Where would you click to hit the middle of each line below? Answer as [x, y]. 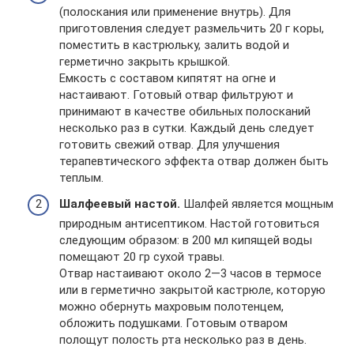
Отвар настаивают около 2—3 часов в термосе [190, 273]
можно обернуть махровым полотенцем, [171, 307]
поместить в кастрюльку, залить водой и [174, 45]
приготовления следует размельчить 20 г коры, [192, 28]
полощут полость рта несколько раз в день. [183, 340]
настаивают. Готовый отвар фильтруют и [176, 94]
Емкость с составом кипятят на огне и [168, 78]
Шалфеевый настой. [120, 204]
